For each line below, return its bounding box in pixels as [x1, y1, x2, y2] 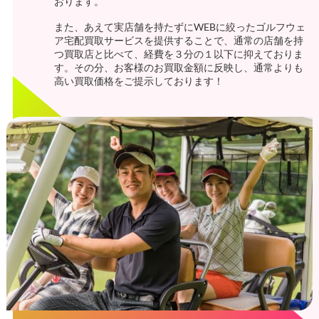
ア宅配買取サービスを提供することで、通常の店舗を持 [53, 33, 303, 46]
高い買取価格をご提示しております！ [53, 74, 224, 87]
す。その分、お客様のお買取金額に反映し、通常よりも [53, 61, 303, 73]
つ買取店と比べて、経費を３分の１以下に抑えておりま [53, 47, 303, 60]
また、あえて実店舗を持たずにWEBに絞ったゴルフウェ [53, 20, 305, 33]
